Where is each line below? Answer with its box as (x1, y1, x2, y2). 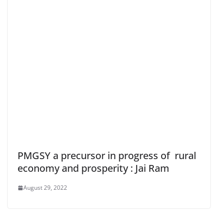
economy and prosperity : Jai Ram (18, 162, 169, 175)
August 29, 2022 (23, 183, 67, 192)
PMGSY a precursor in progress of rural (18, 149, 196, 163)
